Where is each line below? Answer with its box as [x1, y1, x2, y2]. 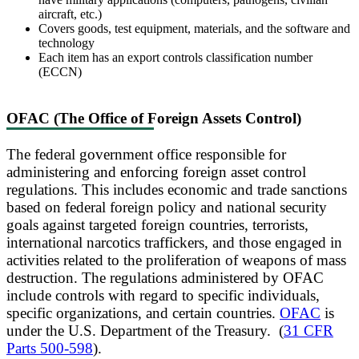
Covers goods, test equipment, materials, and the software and [38, 22, 350, 36]
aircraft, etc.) [38, 7, 102, 22]
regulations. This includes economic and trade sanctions [6, 181, 347, 199]
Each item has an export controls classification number [38, 50, 313, 65]
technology [38, 36, 95, 50]
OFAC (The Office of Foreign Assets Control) [6, 110, 301, 127]
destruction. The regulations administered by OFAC [6, 269, 324, 287]
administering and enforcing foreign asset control [6, 163, 306, 181]
